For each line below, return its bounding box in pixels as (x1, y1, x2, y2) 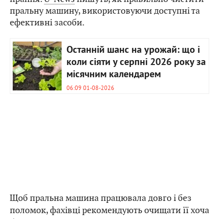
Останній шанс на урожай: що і (66, 44, 200, 57)
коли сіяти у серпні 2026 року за (66, 56, 206, 69)
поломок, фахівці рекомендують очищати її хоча (10, 204, 209, 216)
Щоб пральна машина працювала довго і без (10, 192, 192, 204)
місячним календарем (66, 68, 161, 82)
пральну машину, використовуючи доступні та (10, 5, 200, 17)
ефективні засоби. (10, 17, 85, 28)
